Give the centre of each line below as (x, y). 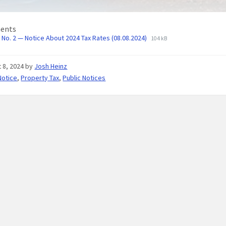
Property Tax (40, 78)
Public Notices (84, 78)
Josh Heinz (51, 66)
